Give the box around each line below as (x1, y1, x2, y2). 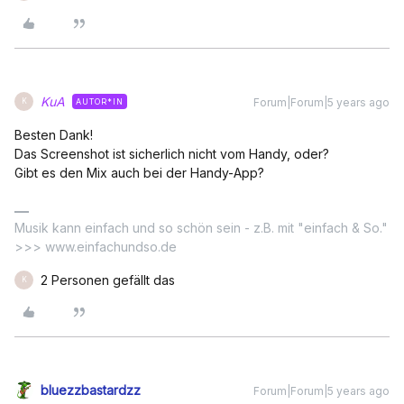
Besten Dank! (14, 126, 93, 142)
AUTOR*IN (76, 96, 124, 106)
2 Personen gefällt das (41, 271, 175, 288)
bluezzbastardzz (41, 381, 141, 398)
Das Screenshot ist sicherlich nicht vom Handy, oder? (14, 145, 329, 161)
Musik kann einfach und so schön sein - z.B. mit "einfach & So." (14, 219, 388, 235)
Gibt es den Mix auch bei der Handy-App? (14, 164, 264, 180)
